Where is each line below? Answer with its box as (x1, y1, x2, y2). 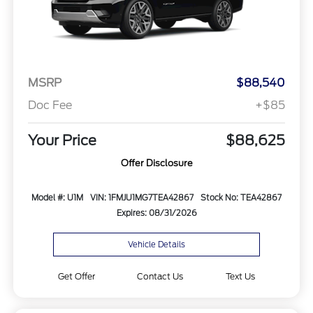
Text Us (226, 271, 256, 282)
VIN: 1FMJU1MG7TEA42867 (90, 192, 194, 203)
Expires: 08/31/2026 (116, 208, 197, 218)
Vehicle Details (128, 240, 185, 250)
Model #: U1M (31, 192, 83, 203)
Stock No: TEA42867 (201, 192, 282, 203)
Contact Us (137, 271, 184, 282)
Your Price (27, 131, 96, 149)
